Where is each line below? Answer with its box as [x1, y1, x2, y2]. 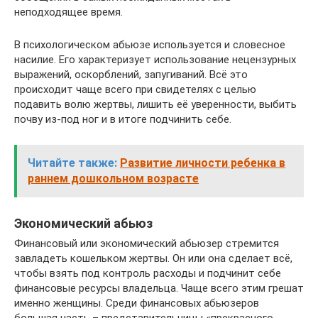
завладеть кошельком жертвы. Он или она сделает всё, [14, 251, 292, 265]
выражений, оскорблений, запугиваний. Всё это [14, 67, 248, 81]
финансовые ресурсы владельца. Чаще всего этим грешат [14, 281, 304, 295]
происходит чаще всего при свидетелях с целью [14, 82, 256, 96]
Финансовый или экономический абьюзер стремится [14, 236, 279, 250]
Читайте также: [28, 155, 117, 170]
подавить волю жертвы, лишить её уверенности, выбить [14, 97, 297, 111]
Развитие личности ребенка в [120, 155, 285, 170]
